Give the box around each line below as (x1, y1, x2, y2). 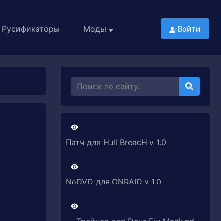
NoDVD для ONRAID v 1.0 (66, 177, 161, 186)
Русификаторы (2, 24, 60, 34)
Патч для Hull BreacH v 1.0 (66, 137, 166, 147)
